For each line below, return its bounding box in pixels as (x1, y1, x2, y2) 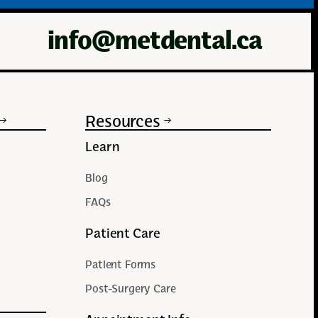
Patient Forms (85, 257, 156, 270)
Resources (85, 110, 160, 131)
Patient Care (85, 224, 161, 241)
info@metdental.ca (48, 28, 262, 54)
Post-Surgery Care (85, 281, 176, 295)
